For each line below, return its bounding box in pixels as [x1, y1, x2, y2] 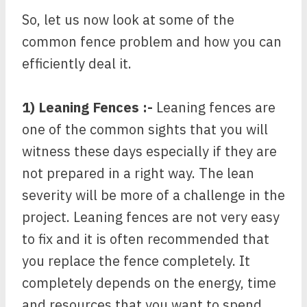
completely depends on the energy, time [22, 273, 276, 292]
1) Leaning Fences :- [22, 98, 153, 116]
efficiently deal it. [22, 54, 132, 73]
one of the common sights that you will [22, 120, 268, 138]
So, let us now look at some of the [22, 10, 234, 29]
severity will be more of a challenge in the [22, 186, 285, 204]
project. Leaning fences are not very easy [22, 208, 280, 226]
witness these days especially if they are [22, 142, 277, 160]
